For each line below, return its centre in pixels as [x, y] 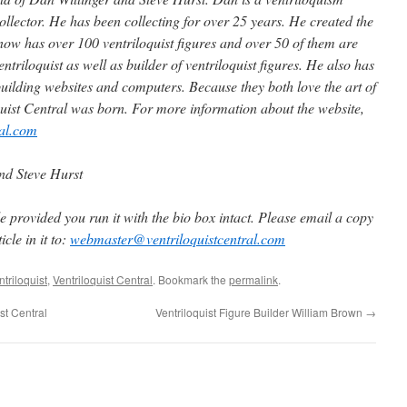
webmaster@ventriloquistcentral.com [178, 238]
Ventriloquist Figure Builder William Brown [260, 312]
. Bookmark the [191, 279]
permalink [253, 279]
